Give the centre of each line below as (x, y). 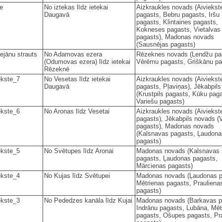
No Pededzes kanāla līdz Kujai (88, 200)
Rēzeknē (57, 69)
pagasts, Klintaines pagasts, (177, 22)
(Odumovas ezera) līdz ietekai (87, 61)
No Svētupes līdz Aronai (79, 151)
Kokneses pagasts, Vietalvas (178, 29)
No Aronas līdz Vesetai (77, 111)
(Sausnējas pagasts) (166, 44)
